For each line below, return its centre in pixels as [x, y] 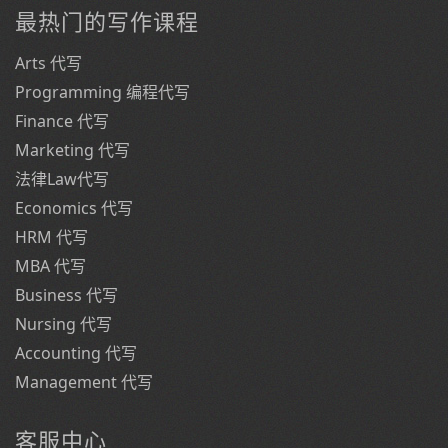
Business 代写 [66, 295]
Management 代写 [84, 382]
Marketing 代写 [72, 150]
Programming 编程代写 [102, 92]
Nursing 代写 [63, 324]
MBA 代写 [50, 266]
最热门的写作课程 [107, 21]
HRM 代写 [51, 237]
